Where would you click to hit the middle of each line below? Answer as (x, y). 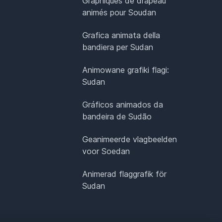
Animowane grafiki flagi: (126, 70)
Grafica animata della (121, 35)
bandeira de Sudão (117, 116)
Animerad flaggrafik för (125, 174)
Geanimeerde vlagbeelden (130, 139)
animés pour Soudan (119, 12)
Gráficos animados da (123, 104)
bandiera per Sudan (118, 47)
